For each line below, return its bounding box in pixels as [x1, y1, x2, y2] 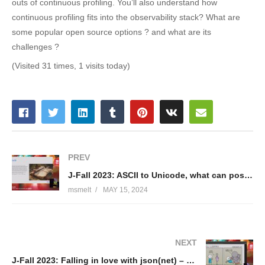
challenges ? [12, 41, 59, 51]
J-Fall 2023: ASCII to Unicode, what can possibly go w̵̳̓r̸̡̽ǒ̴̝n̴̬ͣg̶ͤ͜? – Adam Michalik [244, 170, 253, 180]
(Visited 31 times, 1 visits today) [12, 60, 130, 70]
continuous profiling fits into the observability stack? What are [12, 12, 240, 22]
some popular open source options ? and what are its [12, 27, 211, 37]
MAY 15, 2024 [103, 186, 148, 195]
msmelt [68, 186, 91, 195]
